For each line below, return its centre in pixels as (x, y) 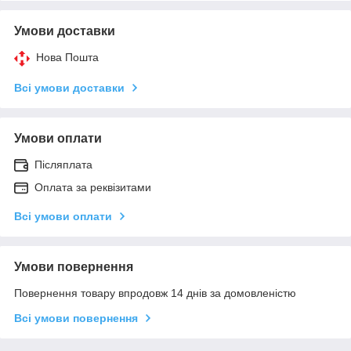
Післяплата (63, 164)
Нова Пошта (67, 57)
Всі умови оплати (63, 216)
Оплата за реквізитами (93, 187)
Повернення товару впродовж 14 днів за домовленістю (155, 293)
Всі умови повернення (76, 318)
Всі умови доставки (69, 87)
